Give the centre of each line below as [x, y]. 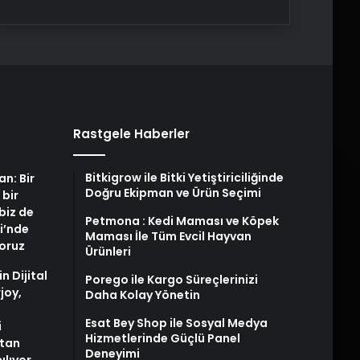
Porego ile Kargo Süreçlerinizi [171, 280]
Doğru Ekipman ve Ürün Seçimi [173, 193]
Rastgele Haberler [131, 134]
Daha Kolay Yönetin [142, 295]
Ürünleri [108, 252]
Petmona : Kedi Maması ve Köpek [182, 221]
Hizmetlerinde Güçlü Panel [162, 339]
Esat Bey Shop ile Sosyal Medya [176, 323]
